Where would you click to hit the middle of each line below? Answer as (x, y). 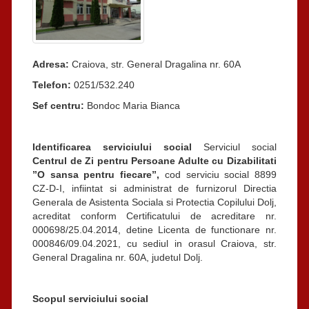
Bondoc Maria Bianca (133, 105)
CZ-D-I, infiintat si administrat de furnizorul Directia (154, 188)
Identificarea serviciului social (112, 147)
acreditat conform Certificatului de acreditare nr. (154, 216)
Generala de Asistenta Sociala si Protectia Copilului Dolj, (154, 202)
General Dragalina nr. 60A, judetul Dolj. (118, 257)
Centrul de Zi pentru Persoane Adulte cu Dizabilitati (154, 160)
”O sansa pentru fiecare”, (96, 174)
